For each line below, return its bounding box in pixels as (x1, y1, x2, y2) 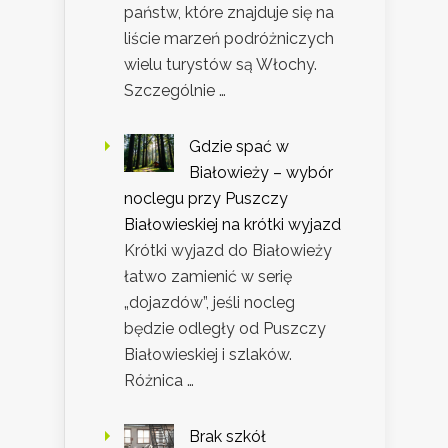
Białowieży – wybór (189, 163, 333, 183)
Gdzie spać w (189, 137, 289, 157)
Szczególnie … (124, 81, 226, 101)
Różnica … (124, 371, 194, 391)
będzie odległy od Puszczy (124, 319, 326, 339)
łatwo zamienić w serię (124, 267, 292, 287)
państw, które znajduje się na (124, 3, 334, 23)
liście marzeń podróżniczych (124, 29, 334, 49)
